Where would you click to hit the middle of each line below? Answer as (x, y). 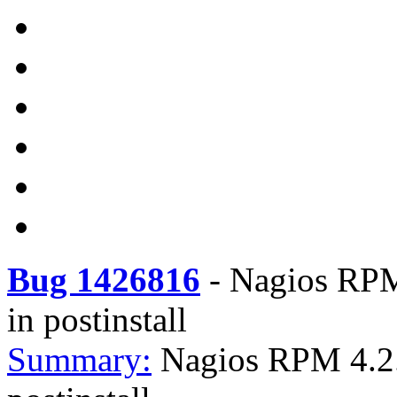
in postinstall (97, 319)
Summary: (79, 359)
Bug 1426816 (104, 280)
